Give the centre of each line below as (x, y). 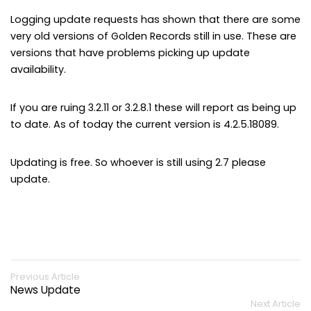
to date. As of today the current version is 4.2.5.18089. (145, 125)
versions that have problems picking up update (130, 53)
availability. (38, 70)
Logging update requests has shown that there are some (155, 20)
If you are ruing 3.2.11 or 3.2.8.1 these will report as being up (153, 108)
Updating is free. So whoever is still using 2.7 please (138, 163)
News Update (45, 289)
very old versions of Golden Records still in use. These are (153, 36)
